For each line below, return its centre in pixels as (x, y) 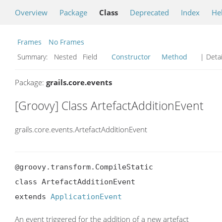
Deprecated (149, 12)
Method (174, 57)
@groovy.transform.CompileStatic (84, 167)
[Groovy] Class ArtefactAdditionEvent (109, 106)
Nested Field (81, 57)
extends (33, 197)
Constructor (131, 57)
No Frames (66, 42)
